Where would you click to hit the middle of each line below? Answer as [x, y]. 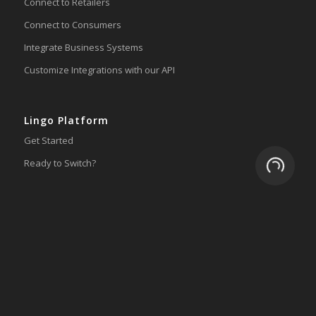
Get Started [48, 140]
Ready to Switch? [60, 163]
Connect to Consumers [72, 24]
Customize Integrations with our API [99, 69]
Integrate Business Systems [83, 47]
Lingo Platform [66, 120]
